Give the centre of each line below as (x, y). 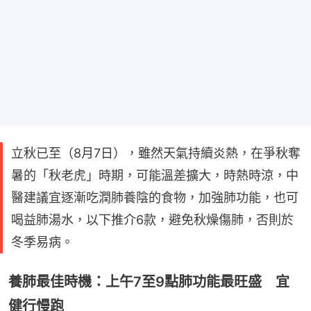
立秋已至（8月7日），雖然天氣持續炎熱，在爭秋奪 (156, 153)
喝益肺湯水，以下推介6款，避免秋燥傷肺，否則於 (152, 220)
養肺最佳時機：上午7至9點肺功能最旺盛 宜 (149, 282)
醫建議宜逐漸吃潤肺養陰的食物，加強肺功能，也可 (155, 198)
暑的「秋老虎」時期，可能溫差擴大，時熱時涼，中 (155, 176)
